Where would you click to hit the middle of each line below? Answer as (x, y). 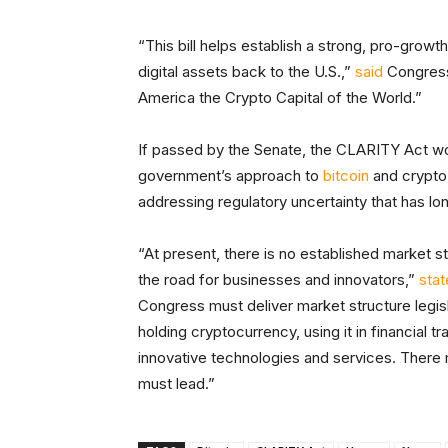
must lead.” (176, 384)
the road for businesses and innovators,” (278, 280)
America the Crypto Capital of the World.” (280, 98)
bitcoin (346, 176)
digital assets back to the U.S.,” (246, 72)
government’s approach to (230, 176)
